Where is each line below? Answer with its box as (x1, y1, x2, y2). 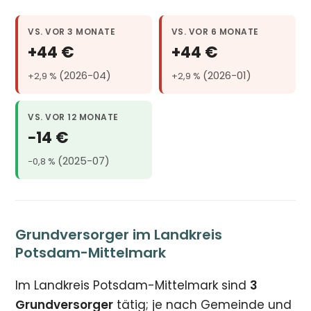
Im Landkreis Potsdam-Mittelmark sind (15, 277, 251, 294)
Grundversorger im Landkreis (15, 225, 223, 245)
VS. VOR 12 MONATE (28, 111, 119, 124)
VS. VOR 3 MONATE (28, 26, 116, 38)
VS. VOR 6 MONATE (171, 26, 259, 38)
